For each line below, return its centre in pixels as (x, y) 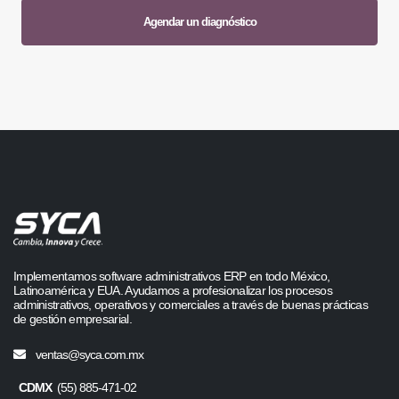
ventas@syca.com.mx (90, 354)
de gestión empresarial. (73, 318)
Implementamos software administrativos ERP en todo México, (172, 276)
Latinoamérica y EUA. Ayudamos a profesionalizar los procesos (173, 290)
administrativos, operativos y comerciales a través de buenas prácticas (191, 304)
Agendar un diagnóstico (199, 21)
